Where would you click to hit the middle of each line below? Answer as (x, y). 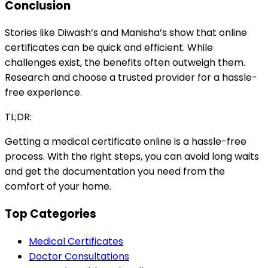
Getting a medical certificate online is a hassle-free (126, 142)
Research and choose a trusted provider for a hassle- (131, 78)
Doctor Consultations (79, 256)
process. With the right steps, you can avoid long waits (132, 157)
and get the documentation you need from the (115, 172)
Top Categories (51, 214)
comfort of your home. (58, 187)
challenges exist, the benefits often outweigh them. (125, 63)
